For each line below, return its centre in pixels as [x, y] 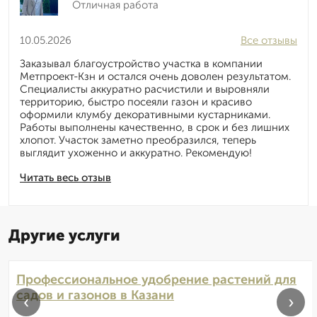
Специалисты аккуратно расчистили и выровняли [145, 90]
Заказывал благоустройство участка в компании [141, 64]
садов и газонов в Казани [95, 295]
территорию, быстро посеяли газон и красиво [136, 102]
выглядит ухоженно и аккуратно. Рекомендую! [136, 153]
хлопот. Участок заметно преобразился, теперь [138, 140]
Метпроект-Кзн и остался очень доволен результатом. [155, 77]
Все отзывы [269, 41]
